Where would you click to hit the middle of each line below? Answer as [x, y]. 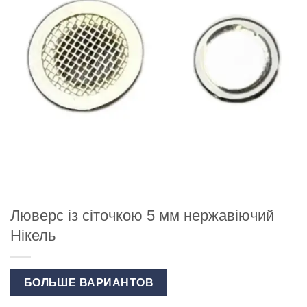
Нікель [33, 236]
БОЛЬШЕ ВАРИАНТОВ [89, 283]
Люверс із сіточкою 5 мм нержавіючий [142, 216]
